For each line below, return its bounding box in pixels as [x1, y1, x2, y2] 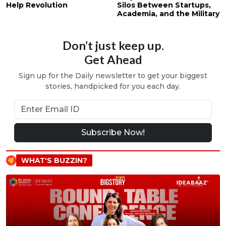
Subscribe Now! [81, 128, 145, 138]
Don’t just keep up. [62, 38, 164, 53]
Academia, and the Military [117, 9, 219, 19]
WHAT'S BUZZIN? [21, 156, 87, 165]
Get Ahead [84, 52, 142, 67]
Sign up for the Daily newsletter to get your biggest [19, 71, 207, 81]
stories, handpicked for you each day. [45, 82, 181, 91]
